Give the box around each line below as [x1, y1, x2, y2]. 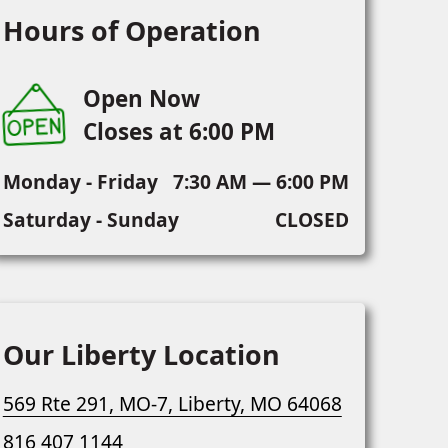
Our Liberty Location [2, 336, 280, 374]
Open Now [82, 83, 200, 115]
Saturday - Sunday [2, 206, 179, 234]
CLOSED [274, 206, 349, 234]
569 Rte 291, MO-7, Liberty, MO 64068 [2, 390, 342, 418]
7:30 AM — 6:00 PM [172, 168, 349, 196]
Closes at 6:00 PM [82, 116, 275, 148]
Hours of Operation [2, 12, 261, 50]
